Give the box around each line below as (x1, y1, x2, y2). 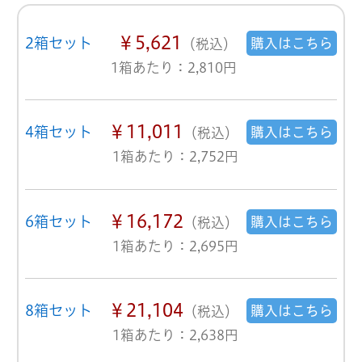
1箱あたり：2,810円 (111, 59, 238, 77)
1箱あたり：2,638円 (112, 326, 238, 343)
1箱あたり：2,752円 (112, 148, 238, 166)
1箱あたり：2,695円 (112, 237, 238, 255)
